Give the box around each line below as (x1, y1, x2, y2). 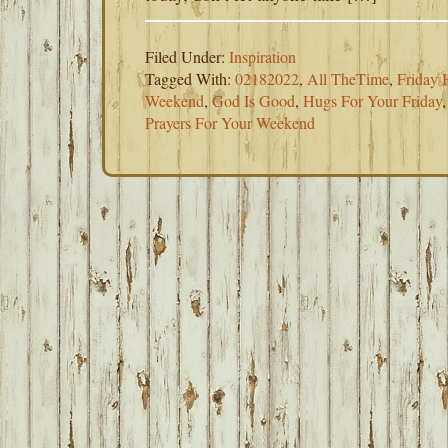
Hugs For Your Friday (303, 90, 442, 111)
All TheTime (307, 68, 389, 89)
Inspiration (229, 46, 296, 67)
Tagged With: (145, 68, 235, 89)
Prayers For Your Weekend (145, 112, 315, 133)
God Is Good (212, 90, 295, 111)
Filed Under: (145, 46, 229, 67)
